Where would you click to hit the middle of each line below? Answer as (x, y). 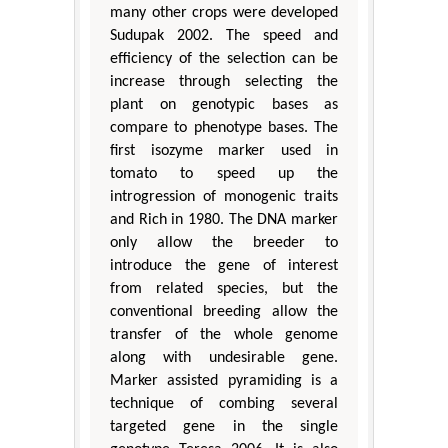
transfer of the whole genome (224, 334)
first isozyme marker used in (224, 150)
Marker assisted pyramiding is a (224, 380)
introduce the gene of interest (224, 265)
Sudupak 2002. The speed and (224, 35)
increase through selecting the (224, 81)
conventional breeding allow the (224, 311)
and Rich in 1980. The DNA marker (224, 219)
